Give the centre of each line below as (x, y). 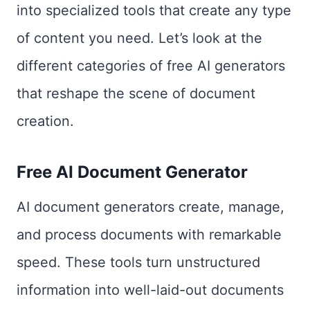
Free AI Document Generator (132, 172)
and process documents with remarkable (149, 235)
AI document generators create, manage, (151, 207)
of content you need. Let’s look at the (139, 38)
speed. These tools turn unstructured (138, 262)
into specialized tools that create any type (154, 10)
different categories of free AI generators (151, 66)
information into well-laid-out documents (150, 290)
